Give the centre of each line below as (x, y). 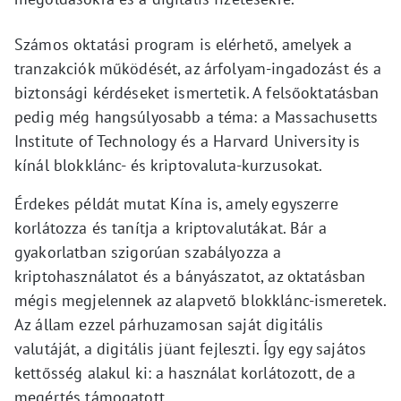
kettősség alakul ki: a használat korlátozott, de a (185, 373)
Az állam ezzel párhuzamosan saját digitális (169, 325)
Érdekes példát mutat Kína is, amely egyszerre (176, 204)
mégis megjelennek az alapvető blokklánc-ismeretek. (200, 301)
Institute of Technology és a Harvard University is (188, 141)
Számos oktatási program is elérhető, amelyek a (183, 45)
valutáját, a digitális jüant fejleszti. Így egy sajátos (191, 349)
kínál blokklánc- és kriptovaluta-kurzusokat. (169, 166)
